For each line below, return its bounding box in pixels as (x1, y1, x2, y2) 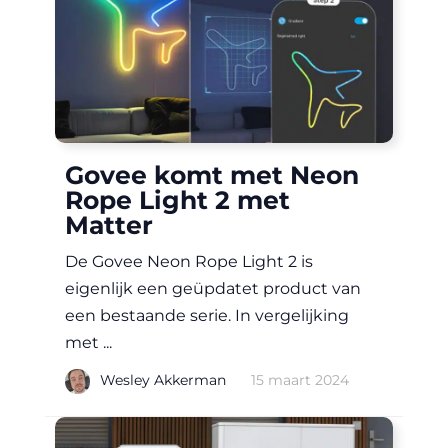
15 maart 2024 (251, 371, 349, 390)
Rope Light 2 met (65, 184, 290, 215)
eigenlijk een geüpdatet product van (65, 278, 361, 298)
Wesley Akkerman (100, 371, 226, 390)
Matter (65, 209, 153, 240)
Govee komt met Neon (65, 159, 359, 190)
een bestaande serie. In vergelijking (65, 305, 349, 325)
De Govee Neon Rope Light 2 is (65, 251, 313, 271)
